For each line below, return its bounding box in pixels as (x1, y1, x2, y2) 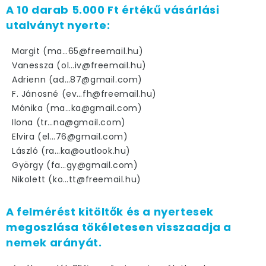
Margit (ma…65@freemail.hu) (12, 45, 144, 58)
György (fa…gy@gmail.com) (12, 159, 138, 172)
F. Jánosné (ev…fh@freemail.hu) (12, 88, 157, 100)
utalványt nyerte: (6, 18, 110, 33)
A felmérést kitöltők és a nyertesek (6, 204, 214, 220)
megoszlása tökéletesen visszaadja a (6, 220, 232, 235)
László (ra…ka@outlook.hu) (12, 145, 131, 157)
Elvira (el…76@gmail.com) (12, 131, 128, 143)
